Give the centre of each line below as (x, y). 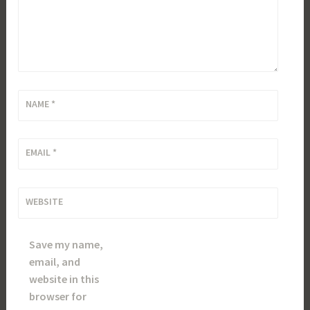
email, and (55, 262)
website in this (64, 279)
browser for (58, 297)
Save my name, (66, 245)
